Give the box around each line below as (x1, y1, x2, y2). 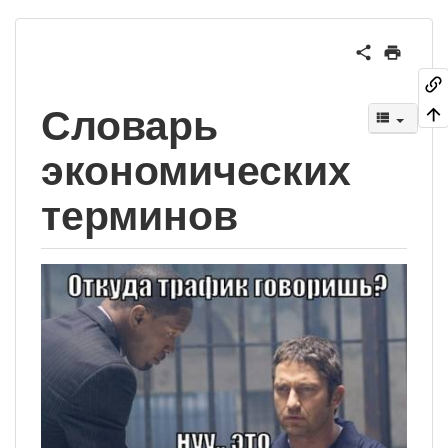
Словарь (41, 101, 218, 151)
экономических (41, 146, 351, 196)
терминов (41, 191, 238, 241)
